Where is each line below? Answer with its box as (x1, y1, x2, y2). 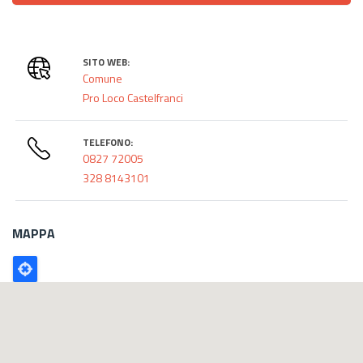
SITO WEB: (83, 53, 130, 70)
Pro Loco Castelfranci (83, 88, 184, 106)
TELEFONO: (83, 134, 134, 150)
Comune (83, 69, 123, 87)
